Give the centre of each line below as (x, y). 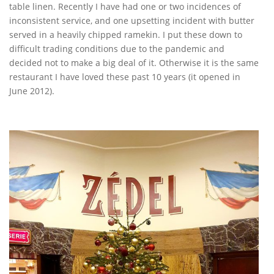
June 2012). (32, 91)
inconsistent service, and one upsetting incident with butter (132, 21)
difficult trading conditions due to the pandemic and (117, 49)
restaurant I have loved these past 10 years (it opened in (125, 77)
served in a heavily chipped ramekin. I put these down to (126, 35)
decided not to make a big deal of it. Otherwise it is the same (134, 63)
